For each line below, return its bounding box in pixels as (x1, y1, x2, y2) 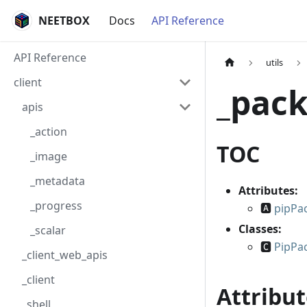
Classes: (238, 221, 282, 237)
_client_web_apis (22, 247, 108, 262)
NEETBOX (38, 13, 90, 28)
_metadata (30, 173, 85, 188)
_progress (30, 198, 82, 213)
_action (30, 124, 67, 139)
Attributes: (238, 183, 298, 199)
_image (30, 149, 67, 164)
